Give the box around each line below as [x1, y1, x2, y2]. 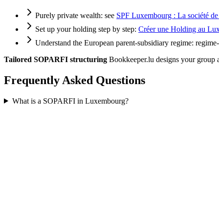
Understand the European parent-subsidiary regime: [35, 38, 196, 47]
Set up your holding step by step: [35, 24, 138, 33]
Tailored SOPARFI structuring [4, 55, 107, 64]
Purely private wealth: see [35, 11, 116, 20]
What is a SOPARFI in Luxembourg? [12, 96, 129, 105]
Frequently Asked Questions [4, 73, 145, 87]
